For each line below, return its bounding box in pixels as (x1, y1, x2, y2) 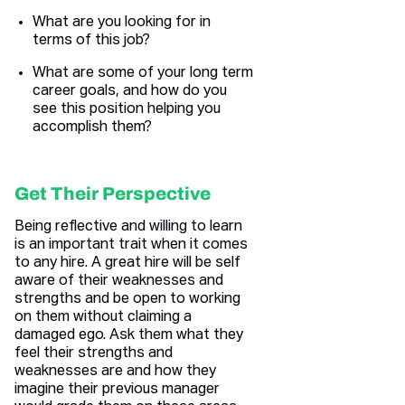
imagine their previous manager (14, 382, 220, 398)
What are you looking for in (33, 15, 211, 31)
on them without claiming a (14, 310, 192, 325)
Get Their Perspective (14, 184, 211, 204)
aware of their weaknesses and (14, 274, 223, 289)
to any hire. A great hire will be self (14, 256, 240, 271)
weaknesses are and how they (14, 364, 216, 380)
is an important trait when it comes (14, 238, 248, 253)
